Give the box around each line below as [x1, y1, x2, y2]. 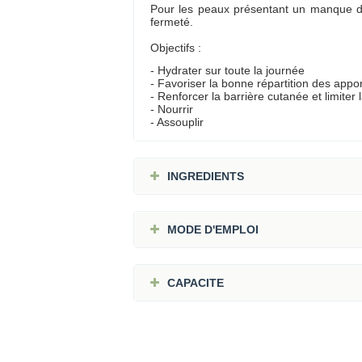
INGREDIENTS [166, 169, 244, 183]
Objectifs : [149, 41, 201, 55]
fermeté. [149, 15, 193, 29]
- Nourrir [149, 102, 193, 116]
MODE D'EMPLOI [166, 222, 259, 236]
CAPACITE [166, 276, 224, 289]
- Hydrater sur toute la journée [149, 63, 305, 77]
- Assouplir [149, 115, 204, 128]
